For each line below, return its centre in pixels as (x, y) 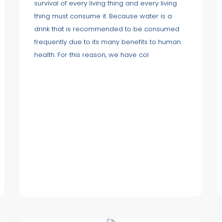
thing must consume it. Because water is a (103, 16)
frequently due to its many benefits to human (108, 42)
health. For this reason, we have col (91, 55)
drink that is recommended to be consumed (107, 29)
